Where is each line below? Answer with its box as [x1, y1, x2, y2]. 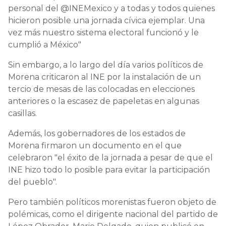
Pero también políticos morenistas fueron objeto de [8, 197, 216, 207]
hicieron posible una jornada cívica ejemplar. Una [8, 15, 205, 25]
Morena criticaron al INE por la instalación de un [8, 72, 201, 82]
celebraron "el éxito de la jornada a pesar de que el [8, 152, 213, 162]
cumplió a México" [8, 39, 81, 49]
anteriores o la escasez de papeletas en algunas [8, 96, 199, 106]
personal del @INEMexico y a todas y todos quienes [8, 3, 215, 13]
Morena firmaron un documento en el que [8, 140, 182, 150]
